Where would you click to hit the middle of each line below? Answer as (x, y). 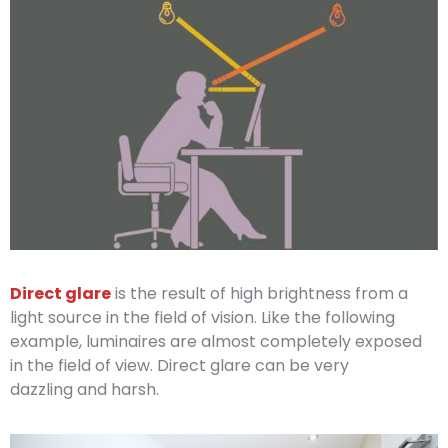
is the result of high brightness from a (261, 293)
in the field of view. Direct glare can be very (179, 365)
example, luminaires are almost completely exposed (216, 341)
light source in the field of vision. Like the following (202, 317)
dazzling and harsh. (84, 389)
